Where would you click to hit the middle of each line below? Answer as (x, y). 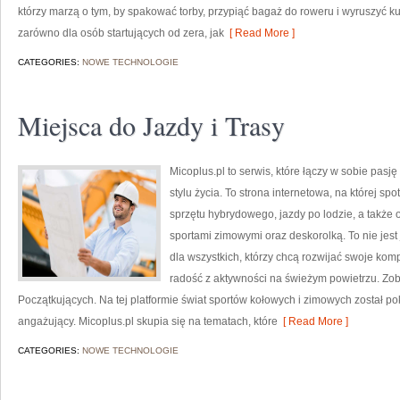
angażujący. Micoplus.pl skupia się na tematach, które (148, 321)
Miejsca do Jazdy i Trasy (151, 125)
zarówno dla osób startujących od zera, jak (121, 33)
